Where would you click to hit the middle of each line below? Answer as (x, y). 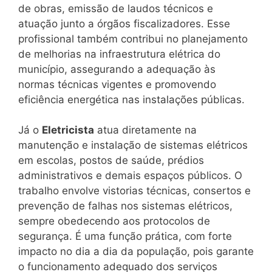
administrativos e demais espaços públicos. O (130, 176)
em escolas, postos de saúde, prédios (111, 161)
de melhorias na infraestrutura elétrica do (119, 54)
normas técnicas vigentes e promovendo (117, 84)
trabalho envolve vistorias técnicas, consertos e (134, 191)
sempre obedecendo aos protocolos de (114, 221)
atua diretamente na (145, 130)
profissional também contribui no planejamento (133, 39)
